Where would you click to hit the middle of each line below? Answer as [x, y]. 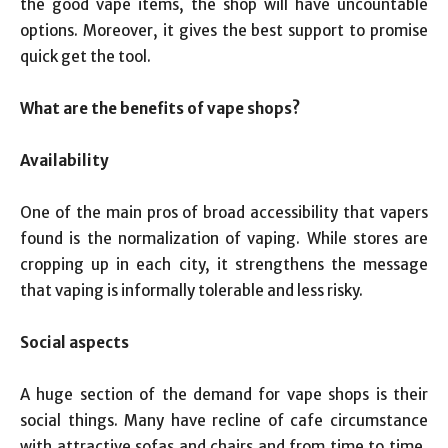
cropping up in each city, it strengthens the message [224, 264]
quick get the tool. [85, 56]
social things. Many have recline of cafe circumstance [224, 420]
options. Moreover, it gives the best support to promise [224, 30]
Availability [64, 160]
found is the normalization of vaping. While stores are [224, 238]
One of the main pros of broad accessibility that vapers [224, 212]
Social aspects [74, 342]
